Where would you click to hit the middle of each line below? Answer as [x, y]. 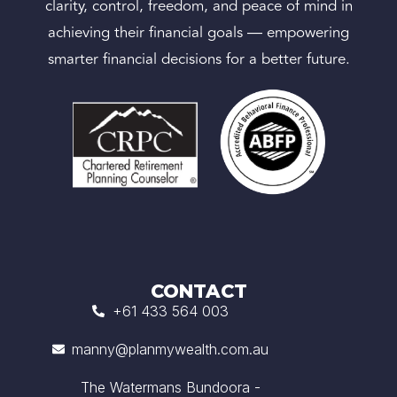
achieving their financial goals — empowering [198, 32]
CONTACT [198, 291]
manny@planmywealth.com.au [171, 349]
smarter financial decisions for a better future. [198, 59]
